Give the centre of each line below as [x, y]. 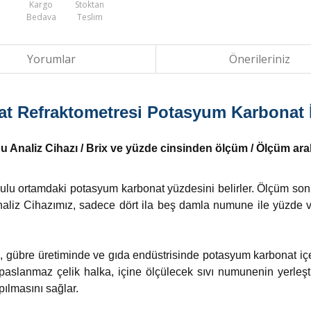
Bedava [41, 17]
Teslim [90, 17]
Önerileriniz [259, 59]
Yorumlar [52, 59]
